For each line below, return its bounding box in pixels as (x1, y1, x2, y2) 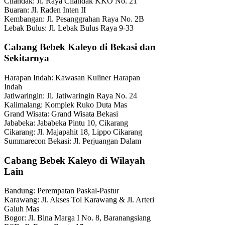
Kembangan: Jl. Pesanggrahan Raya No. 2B (4, 14, 144, 23)
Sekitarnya (4, 53, 49, 64)
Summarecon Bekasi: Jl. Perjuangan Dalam (4, 136, 141, 145)
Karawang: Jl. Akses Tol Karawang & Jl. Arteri (4, 195, 154, 204)
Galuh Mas (4, 204, 39, 213)
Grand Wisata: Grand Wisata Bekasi (4, 109, 118, 118)
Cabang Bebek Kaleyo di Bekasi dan (4, 42, 156, 53)
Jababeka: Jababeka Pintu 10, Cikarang (4, 118, 128, 127)
